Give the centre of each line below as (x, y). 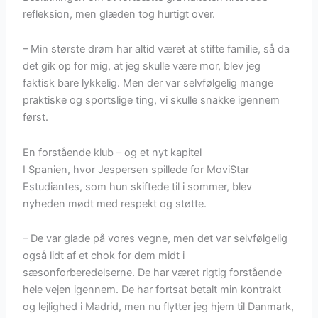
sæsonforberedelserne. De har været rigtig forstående (153, 273)
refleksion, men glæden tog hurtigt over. (119, 14)
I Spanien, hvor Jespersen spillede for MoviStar (136, 169)
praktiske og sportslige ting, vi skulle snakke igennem (152, 100)
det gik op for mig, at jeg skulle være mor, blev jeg (142, 66)
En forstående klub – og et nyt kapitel (113, 152)
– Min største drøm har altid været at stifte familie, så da (157, 49)
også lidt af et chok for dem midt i (104, 256)
